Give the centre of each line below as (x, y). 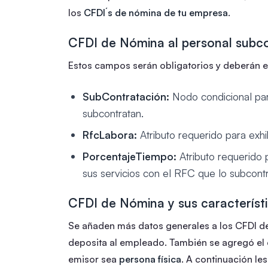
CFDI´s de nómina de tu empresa (156, 12)
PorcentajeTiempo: (130, 156)
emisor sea (94, 259)
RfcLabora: (110, 134)
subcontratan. (113, 113)
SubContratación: (126, 96)
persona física (150, 259)
